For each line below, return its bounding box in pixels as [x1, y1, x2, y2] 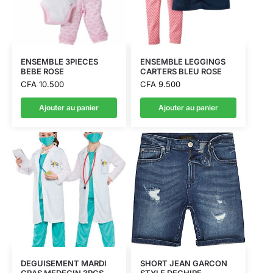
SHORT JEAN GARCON [140, 258, 227, 269]
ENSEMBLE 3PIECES [20, 57, 98, 67]
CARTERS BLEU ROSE [140, 66, 222, 77]
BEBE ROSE [20, 66, 64, 77]
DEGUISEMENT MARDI [20, 258, 107, 269]
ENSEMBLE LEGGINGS [140, 57, 225, 67]
